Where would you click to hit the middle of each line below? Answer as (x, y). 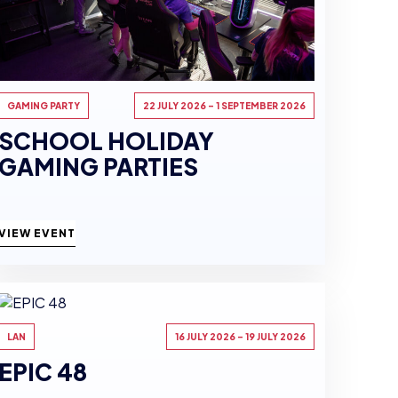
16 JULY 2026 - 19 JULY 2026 (240, 337)
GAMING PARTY (44, 105)
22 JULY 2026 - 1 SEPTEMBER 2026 (224, 105)
